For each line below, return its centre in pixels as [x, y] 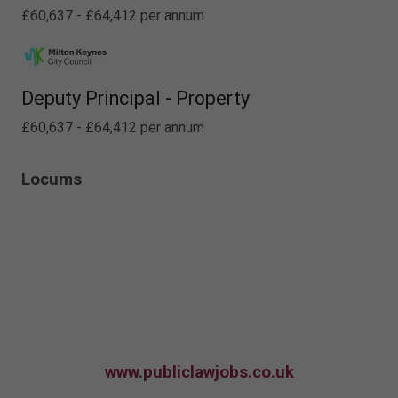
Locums [52, 179]
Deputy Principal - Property [135, 98]
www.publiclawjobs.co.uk [199, 372]
